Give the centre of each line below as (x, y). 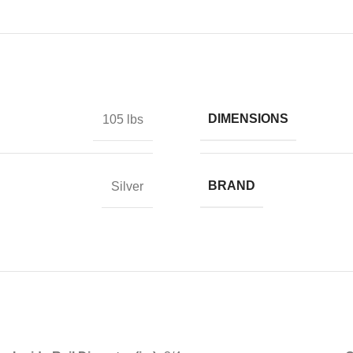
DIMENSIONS (248, 119)
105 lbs (123, 119)
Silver (127, 186)
